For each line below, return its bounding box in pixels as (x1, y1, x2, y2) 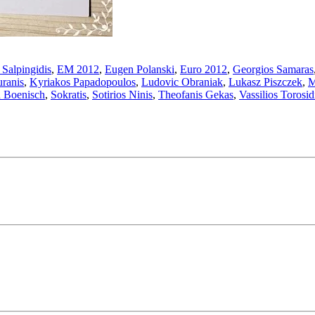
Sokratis (51, 89, 86, 101)
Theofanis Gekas (158, 89, 233, 101)
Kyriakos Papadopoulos (30, 76, 136, 89)
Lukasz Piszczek (229, 76, 302, 89)
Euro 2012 (180, 63, 227, 76)
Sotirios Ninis (92, 89, 153, 101)
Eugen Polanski (105, 63, 174, 76)
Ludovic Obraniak (141, 76, 223, 89)
